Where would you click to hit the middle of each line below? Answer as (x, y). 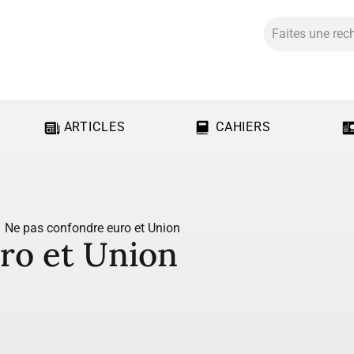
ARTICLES (94, 127)
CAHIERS (243, 127)
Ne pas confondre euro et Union (92, 228)
